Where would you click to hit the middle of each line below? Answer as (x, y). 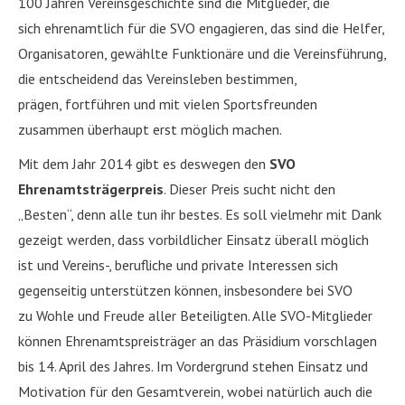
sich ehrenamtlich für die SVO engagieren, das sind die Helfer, (201, 28)
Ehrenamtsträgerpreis (91, 189)
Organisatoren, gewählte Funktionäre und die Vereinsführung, (202, 54)
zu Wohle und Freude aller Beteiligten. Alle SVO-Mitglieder (195, 316)
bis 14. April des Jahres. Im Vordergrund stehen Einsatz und (193, 367)
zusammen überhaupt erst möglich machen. (150, 130)
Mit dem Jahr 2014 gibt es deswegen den (144, 164)
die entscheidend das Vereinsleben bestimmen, (157, 79)
